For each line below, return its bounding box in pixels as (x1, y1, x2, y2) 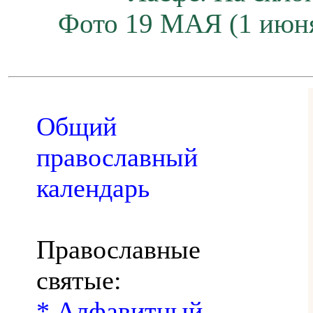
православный (36, 142, 198, 172)
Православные (36, 234, 201, 264)
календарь (36, 173, 150, 203)
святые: (36, 265, 122, 295)
